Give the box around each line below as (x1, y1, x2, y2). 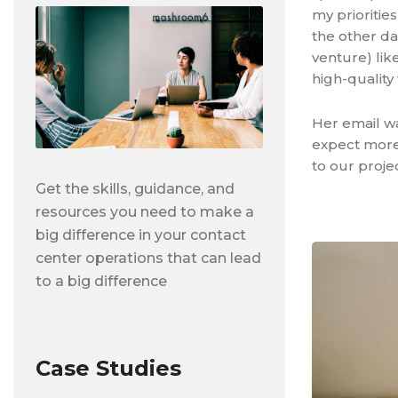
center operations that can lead (36, 250, 261, 267)
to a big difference (36, 273, 167, 290)
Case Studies (36, 355, 181, 381)
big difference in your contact (36, 227, 246, 243)
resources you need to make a (36, 203, 254, 220)
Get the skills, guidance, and (36, 180, 235, 197)
